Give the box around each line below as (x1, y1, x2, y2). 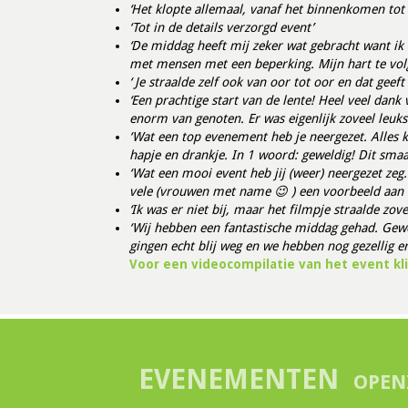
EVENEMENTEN (138, 363, 339, 395)
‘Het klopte (129, 2, 194, 16)
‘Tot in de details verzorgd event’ (129, 20, 313, 35)
